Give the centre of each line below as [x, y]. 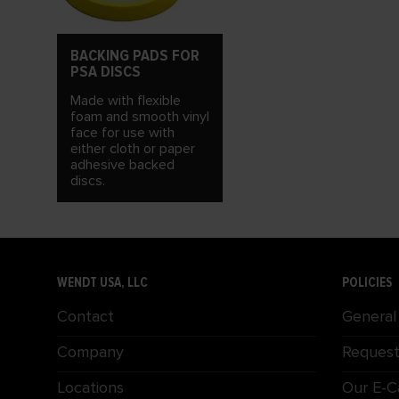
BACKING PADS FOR [135, 56]
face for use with [122, 133]
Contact [85, 317]
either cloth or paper [133, 149]
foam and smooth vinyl [140, 117]
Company [90, 352]
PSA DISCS [106, 72]
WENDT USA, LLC [102, 283]
